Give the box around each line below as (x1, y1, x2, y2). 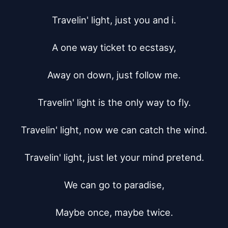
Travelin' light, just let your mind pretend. (24, 152, 204, 163)
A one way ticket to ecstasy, (52, 42, 176, 53)
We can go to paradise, (64, 179, 164, 190)
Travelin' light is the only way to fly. (37, 97, 191, 108)
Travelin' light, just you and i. (52, 14, 176, 25)
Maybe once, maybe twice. (55, 207, 173, 218)
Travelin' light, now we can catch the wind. (21, 124, 207, 135)
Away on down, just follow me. (47, 69, 181, 80)
